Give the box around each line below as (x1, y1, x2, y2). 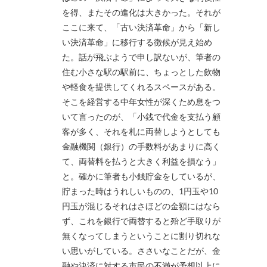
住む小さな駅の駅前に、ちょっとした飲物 (62, 67, 221, 77)
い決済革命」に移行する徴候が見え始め (62, 37, 212, 48)
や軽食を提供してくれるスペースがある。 (62, 82, 221, 92)
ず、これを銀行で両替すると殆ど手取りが (62, 216, 221, 226)
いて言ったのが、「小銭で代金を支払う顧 (62, 111, 221, 122)
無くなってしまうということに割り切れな (62, 231, 221, 241)
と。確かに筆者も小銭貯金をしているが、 (62, 171, 221, 182)
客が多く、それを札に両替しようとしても (62, 126, 221, 137)
